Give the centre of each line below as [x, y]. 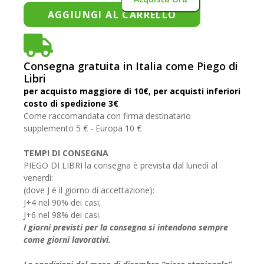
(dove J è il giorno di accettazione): [89, 190]
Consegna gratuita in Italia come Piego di [131, 66]
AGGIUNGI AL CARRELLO [112, 14]
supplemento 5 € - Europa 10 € [82, 128]
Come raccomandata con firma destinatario [107, 115]
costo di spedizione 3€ [71, 103]
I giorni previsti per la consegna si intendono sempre [126, 227]
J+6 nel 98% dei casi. [62, 214]
